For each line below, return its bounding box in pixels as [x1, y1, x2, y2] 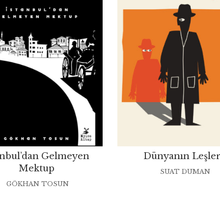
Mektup [18, 163, 55, 174]
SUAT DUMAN [160, 167, 210, 176]
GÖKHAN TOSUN [6, 179, 69, 188]
